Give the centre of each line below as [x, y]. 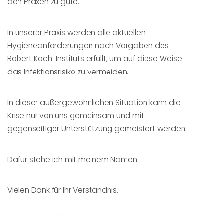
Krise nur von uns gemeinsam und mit [76, 116]
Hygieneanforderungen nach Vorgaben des [88, 46]
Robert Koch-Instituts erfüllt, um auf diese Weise [95, 59]
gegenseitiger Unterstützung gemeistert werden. [97, 129]
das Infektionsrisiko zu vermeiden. [68, 72]
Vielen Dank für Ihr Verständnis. [63, 190]
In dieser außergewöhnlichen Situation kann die [94, 103]
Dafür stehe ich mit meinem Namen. [73, 160]
